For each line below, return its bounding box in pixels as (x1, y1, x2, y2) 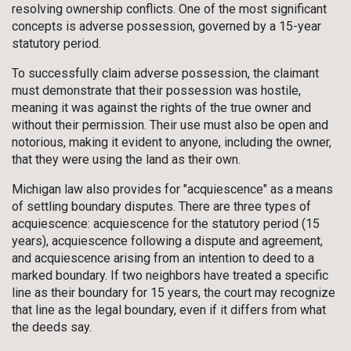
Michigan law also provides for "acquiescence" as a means (12, 182, 333, 197)
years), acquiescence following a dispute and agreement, (12, 233, 323, 249)
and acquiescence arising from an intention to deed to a (12, 251, 314, 266)
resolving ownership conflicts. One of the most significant (12, 2, 327, 17)
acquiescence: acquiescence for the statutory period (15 (12, 216, 320, 232)
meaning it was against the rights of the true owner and (12, 100, 311, 116)
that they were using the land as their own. (12, 152, 244, 168)
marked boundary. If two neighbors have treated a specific (12, 268, 328, 284)
